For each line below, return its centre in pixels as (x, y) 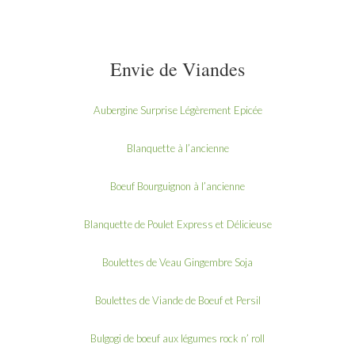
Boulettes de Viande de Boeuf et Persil (177, 300)
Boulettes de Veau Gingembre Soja (177, 262)
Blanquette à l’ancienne (177, 148)
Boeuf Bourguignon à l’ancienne (177, 186)
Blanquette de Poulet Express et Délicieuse (177, 224)
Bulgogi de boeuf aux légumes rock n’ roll (177, 338)
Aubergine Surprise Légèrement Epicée (177, 110)
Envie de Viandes (177, 69)
